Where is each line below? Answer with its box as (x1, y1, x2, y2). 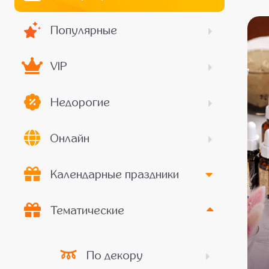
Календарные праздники (50, 168, 179, 181)
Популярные (50, 23, 117, 37)
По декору (86, 249, 143, 262)
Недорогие (50, 95, 110, 109)
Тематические (50, 204, 124, 217)
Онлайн (50, 131, 89, 145)
